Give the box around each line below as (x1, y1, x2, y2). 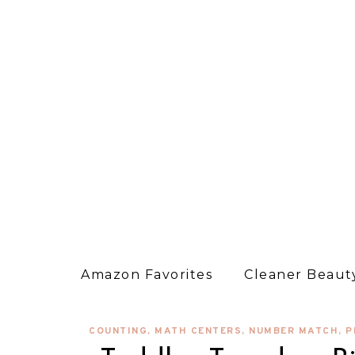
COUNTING (89, 325, 148, 338)
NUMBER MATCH (249, 325, 339, 338)
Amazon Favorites (81, 267, 212, 282)
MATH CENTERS (155, 325, 242, 338)
